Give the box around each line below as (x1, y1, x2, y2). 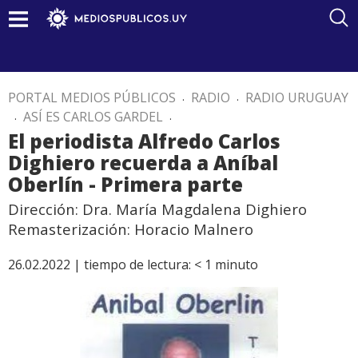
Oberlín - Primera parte (8, 171, 243, 197)
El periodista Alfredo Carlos (8, 128, 280, 154)
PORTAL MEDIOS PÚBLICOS (8, 89, 176, 106)
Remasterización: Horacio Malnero (8, 219, 253, 239)
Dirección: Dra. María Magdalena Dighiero (8, 199, 307, 219)
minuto (215, 256, 258, 273)
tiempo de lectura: (84, 256, 191, 273)
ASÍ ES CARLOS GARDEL (23, 108, 163, 125)
